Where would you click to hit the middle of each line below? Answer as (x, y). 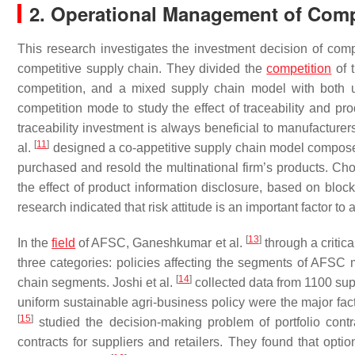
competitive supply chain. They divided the (142, 69)
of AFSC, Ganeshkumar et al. (160, 243)
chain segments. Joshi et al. (97, 282)
